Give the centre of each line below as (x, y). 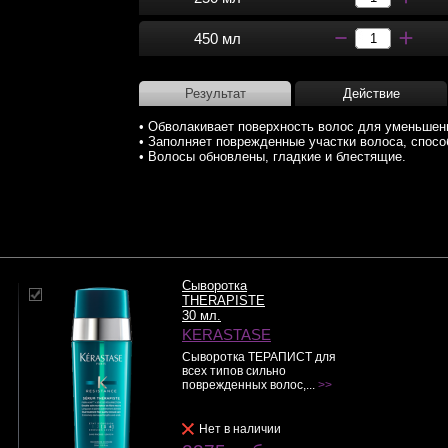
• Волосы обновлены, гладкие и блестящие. (272, 156)
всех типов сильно (234, 371)
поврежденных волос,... (250, 385)
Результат (215, 93)
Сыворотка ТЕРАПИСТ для (259, 357)
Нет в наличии (240, 429)
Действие (371, 93)
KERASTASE (226, 335)
